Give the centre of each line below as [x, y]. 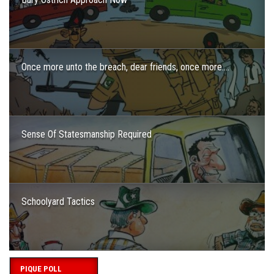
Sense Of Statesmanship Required [87, 134]
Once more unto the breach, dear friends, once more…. [125, 67]
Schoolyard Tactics [58, 202]
